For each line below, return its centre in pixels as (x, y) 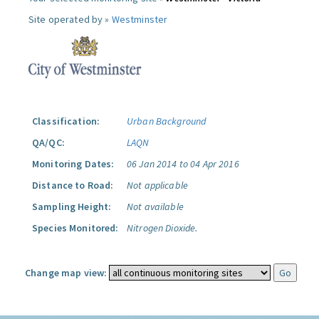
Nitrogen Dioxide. (162, 228)
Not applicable (157, 185)
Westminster (140, 19)
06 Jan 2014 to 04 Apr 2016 (183, 164)
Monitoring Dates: (73, 164)
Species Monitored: (75, 228)
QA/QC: (48, 142)
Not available (155, 206)
